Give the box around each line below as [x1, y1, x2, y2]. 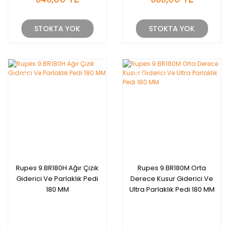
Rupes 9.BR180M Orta [138, 163, 206, 173]
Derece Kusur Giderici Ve [130, 174, 213, 184]
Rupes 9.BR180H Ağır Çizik [16, 163, 99, 173]
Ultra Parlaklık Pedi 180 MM [129, 185, 215, 194]
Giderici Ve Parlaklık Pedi [16, 174, 98, 184]
